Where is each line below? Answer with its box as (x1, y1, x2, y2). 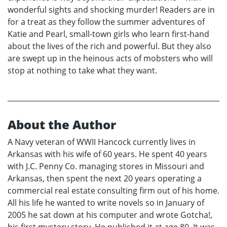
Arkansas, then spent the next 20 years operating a (8, 173, 202, 184)
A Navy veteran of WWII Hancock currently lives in (8, 136, 196, 148)
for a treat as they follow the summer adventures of (8, 16, 205, 28)
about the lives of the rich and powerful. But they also (8, 41, 211, 52)
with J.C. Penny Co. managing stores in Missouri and (8, 161, 204, 172)
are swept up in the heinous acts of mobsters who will (8, 53, 213, 64)
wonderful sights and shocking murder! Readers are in (8, 4, 215, 16)
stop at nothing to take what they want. (8, 65, 157, 77)
